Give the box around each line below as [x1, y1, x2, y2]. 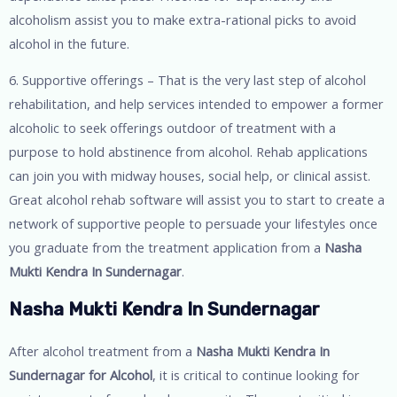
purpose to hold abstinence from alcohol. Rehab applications [9, 143, 368, 161]
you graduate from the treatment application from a [9, 238, 324, 257]
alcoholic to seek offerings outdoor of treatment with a [9, 119, 336, 137]
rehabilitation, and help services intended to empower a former [9, 95, 384, 113]
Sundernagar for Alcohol [9, 365, 152, 384]
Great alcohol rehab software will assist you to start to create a [9, 191, 385, 209]
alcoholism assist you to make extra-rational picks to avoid [9, 10, 356, 28]
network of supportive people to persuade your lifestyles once [9, 214, 378, 233]
